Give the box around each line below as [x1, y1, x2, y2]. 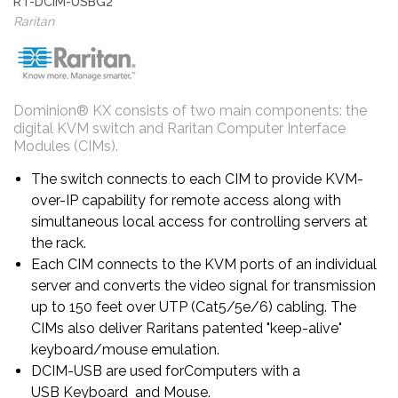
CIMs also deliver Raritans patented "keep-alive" [31, 319, 342, 337]
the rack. [31, 234, 86, 251]
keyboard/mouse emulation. [31, 340, 219, 358]
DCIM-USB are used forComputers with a [31, 362, 300, 379]
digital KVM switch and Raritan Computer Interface [13, 119, 346, 137]
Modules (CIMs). [13, 137, 118, 155]
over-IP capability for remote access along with [31, 191, 341, 209]
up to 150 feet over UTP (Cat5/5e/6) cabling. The [31, 298, 356, 315]
